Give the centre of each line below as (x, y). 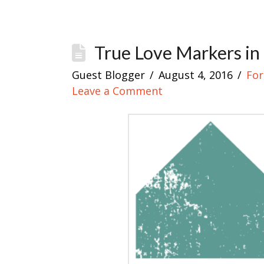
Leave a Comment (117, 90)
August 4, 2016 (196, 75)
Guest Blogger (108, 75)
